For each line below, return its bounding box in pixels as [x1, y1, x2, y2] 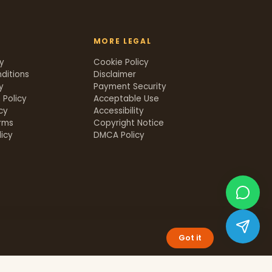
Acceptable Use [93, 93, 159, 105]
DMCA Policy [93, 129, 144, 141]
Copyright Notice [93, 117, 164, 129]
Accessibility [93, 105, 144, 117]
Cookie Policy [93, 56, 149, 69]
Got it [178, 233, 202, 243]
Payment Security [93, 81, 166, 93]
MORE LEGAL [93, 36, 152, 47]
